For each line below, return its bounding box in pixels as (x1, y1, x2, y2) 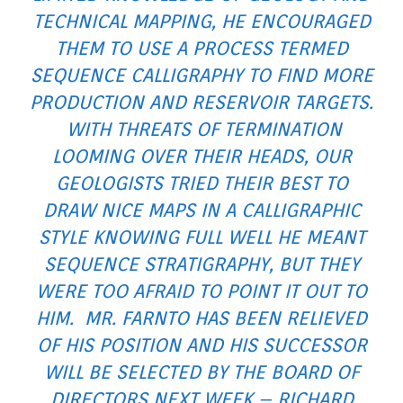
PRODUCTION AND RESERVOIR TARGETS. (30, 91, 373, 114)
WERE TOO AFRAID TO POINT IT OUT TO (36, 280, 367, 303)
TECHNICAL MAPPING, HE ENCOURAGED (32, 10, 371, 33)
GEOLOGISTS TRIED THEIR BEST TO (55, 172, 348, 195)
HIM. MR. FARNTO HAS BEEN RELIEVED (36, 307, 367, 330)
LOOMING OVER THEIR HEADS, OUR (51, 145, 352, 168)
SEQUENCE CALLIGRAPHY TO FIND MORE (30, 64, 373, 87)
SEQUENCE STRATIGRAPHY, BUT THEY (43, 253, 360, 276)
